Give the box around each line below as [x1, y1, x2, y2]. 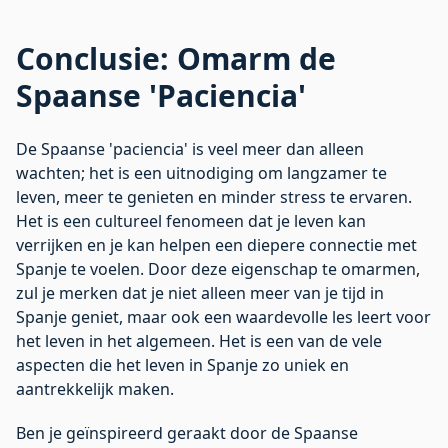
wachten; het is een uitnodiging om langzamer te [16, 161, 387, 184]
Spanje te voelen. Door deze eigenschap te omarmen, [16, 257, 420, 280]
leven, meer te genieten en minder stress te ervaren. [16, 185, 412, 208]
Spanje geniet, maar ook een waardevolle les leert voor [16, 305, 431, 328]
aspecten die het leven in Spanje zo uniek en [16, 353, 349, 376]
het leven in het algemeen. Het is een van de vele [16, 329, 382, 352]
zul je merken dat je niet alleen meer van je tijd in [16, 281, 384, 304]
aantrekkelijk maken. [16, 377, 174, 400]
